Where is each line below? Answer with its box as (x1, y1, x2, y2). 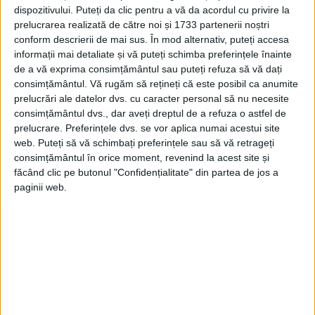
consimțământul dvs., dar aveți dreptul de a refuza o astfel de (14, 107, 286, 119)
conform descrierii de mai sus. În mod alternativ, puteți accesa (14, 33, 289, 45)
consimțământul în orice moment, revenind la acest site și (14, 151, 269, 163)
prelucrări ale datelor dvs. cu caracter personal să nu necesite (14, 92, 289, 104)
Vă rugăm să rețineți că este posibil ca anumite (90, 77, 298, 89)
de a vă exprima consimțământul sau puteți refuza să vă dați (14, 63, 282, 75)
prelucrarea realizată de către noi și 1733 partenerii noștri (14, 18, 269, 30)
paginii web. (14, 181, 67, 193)
